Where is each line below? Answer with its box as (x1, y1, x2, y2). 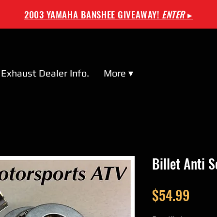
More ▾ (104, 67, 133, 79)
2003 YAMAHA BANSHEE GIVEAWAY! (24, 7, 162, 21)
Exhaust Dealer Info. (1, 67, 89, 79)
